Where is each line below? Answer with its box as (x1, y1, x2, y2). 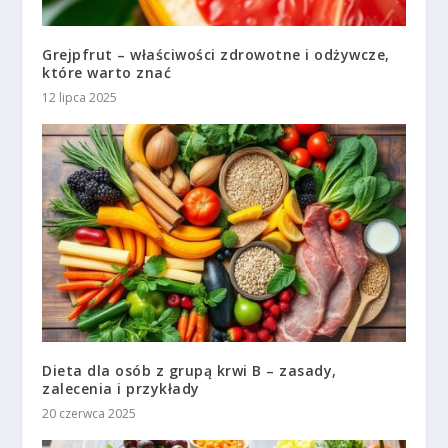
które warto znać (42, 62, 172, 82)
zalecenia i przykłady (42, 378, 200, 398)
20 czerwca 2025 (42, 404, 137, 422)
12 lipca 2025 (42, 88, 118, 106)
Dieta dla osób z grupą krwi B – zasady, (42, 360, 337, 380)
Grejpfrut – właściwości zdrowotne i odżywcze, (42, 44, 390, 64)
